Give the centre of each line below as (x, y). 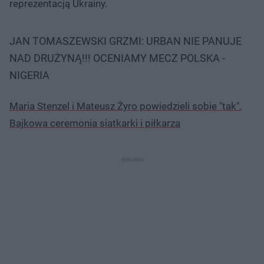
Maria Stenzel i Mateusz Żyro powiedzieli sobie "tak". (126, 106)
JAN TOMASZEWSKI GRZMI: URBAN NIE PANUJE (126, 41)
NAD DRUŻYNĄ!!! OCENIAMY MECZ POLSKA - (117, 58)
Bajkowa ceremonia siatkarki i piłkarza (95, 123)
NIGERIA (29, 75)
